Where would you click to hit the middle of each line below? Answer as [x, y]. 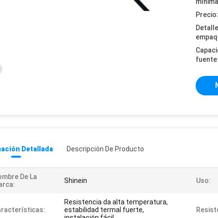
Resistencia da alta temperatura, [116, 202]
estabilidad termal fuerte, [104, 210]
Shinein [76, 181]
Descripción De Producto [105, 149]
